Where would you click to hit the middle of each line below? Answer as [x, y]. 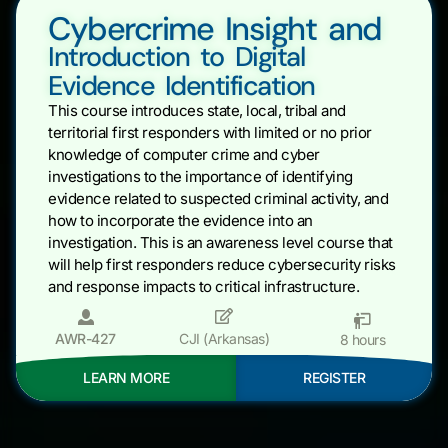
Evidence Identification [181, 86]
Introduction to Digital [176, 57]
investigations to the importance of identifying [200, 177]
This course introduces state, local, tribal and [197, 111]
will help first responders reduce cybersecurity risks [222, 265]
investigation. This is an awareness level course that [220, 243]
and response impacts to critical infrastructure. [203, 287]
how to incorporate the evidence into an [180, 221]
